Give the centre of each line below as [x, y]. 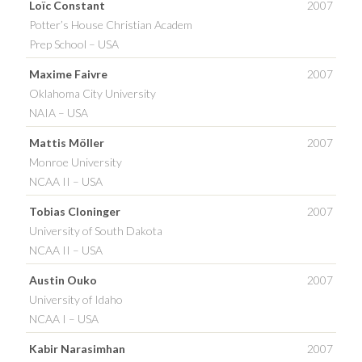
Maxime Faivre [68, 74]
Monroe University [76, 162]
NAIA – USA [59, 112]
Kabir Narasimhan [77, 348]
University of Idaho [76, 299]
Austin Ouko [63, 280]
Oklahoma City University [93, 93]
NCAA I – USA [64, 318]
